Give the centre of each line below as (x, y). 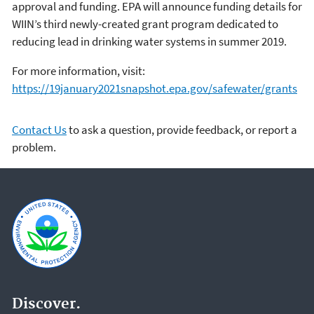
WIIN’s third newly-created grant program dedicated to (145, 24)
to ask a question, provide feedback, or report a (182, 130)
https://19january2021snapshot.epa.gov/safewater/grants (155, 89)
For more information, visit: (80, 71)
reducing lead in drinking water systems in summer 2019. (149, 42)
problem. (34, 148)
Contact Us (39, 130)
